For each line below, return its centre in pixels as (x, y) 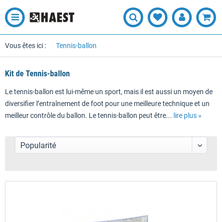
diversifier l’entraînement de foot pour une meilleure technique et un (107, 104)
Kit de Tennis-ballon (37, 74)
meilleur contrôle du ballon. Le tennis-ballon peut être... (89, 115)
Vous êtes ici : (26, 46)
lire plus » (188, 115)
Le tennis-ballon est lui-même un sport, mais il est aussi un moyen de (109, 92)
